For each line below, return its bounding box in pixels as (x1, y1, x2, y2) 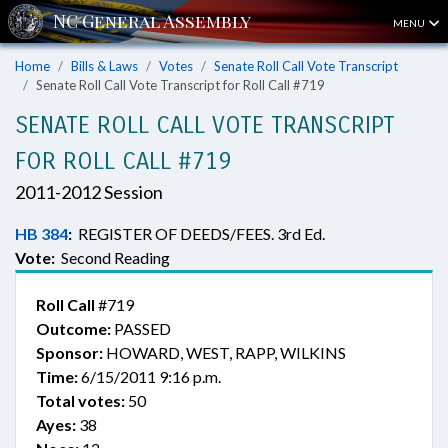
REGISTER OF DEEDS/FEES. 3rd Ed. (72, 224, 325, 243)
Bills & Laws (71, 58, 138, 74)
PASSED (111, 319, 171, 338)
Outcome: (36, 319, 111, 338)
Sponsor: (36, 343, 103, 362)
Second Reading (55, 248, 170, 267)
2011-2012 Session (15, 181, 163, 203)
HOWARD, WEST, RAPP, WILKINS (103, 343, 346, 362)
